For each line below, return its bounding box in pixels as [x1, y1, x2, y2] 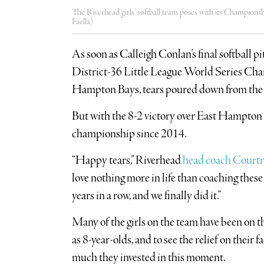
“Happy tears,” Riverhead [71, 152, 183, 169]
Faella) [71, 15, 93, 28]
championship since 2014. [71, 126, 187, 142]
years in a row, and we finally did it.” [71, 187, 221, 204]
